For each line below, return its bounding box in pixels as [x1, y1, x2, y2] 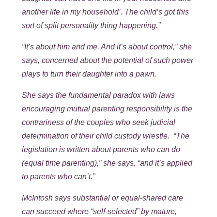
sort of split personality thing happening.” [21, 21, 160, 30]
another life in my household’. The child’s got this [21, 7, 189, 16]
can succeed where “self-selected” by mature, [21, 207, 177, 216]
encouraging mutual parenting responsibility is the [21, 104, 192, 113]
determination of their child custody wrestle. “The [21, 131, 189, 140]
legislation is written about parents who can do [21, 145, 180, 154]
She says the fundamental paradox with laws [21, 91, 175, 99]
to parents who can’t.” [21, 172, 95, 181]
